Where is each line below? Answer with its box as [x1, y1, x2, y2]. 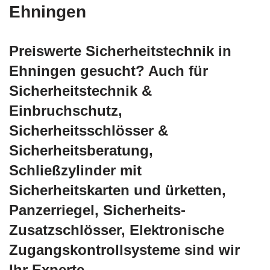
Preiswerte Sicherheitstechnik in [9, 43, 231, 60]
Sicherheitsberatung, [9, 142, 153, 159]
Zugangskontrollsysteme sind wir [9, 242, 240, 259]
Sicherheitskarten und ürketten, [9, 182, 226, 199]
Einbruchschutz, [9, 102, 122, 119]
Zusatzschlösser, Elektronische [9, 222, 224, 239]
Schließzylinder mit [9, 162, 142, 179]
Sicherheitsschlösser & [9, 122, 168, 139]
